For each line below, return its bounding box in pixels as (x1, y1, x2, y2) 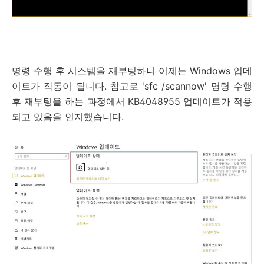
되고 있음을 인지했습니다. (12, 111, 124, 123)
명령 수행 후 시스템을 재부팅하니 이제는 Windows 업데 (12, 65, 252, 77)
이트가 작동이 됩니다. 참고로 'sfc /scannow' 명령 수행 (12, 80, 252, 93)
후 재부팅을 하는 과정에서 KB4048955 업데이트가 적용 (12, 95, 252, 108)
